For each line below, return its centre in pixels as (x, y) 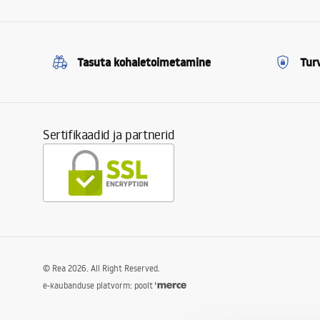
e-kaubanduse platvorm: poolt (98, 285)
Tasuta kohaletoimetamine (144, 62)
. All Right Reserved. (123, 268)
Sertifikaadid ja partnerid (109, 134)
